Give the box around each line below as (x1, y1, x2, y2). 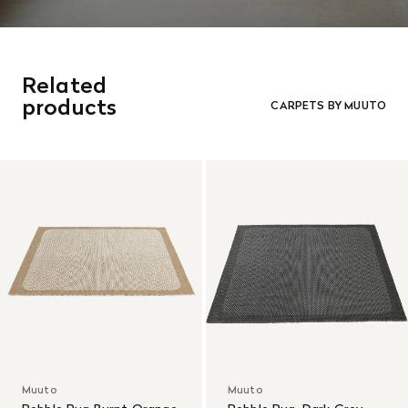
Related (22, 69, 107, 102)
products (22, 91, 117, 124)
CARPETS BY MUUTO (270, 97, 386, 114)
